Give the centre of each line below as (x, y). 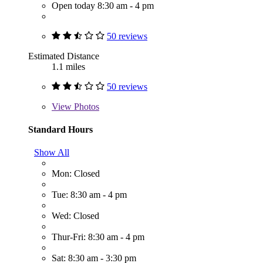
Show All (52, 153)
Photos (85, 106)
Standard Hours (60, 129)
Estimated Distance (64, 56)
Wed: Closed (75, 216)
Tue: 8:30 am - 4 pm (89, 195)
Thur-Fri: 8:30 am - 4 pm (98, 237)
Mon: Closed (76, 174)
